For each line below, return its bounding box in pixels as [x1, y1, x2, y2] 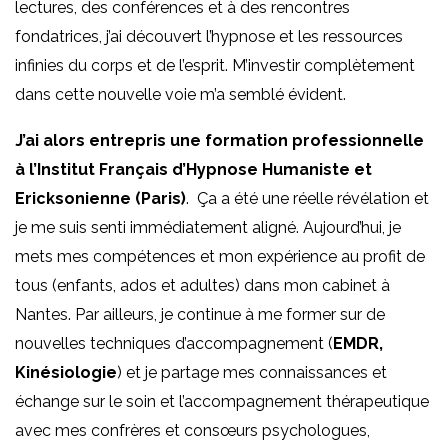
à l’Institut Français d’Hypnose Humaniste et [15, 159, 372, 179]
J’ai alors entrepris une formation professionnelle [15, 130, 424, 150]
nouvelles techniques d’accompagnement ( [15, 333, 333, 353]
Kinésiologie [15, 362, 117, 382]
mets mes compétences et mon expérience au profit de [15, 246, 425, 266]
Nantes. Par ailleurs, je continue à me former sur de [15, 304, 385, 324]
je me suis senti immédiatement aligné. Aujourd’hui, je [15, 217, 401, 237]
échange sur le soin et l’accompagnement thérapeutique [15, 391, 429, 411]
